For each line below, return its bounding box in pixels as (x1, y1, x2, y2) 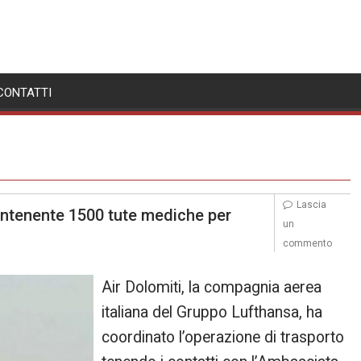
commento (282, 238, 332, 249)
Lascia (296, 199, 326, 210)
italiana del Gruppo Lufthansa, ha (102, 303, 323, 322)
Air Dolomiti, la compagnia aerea (102, 278, 322, 297)
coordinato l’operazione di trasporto (102, 328, 345, 346)
